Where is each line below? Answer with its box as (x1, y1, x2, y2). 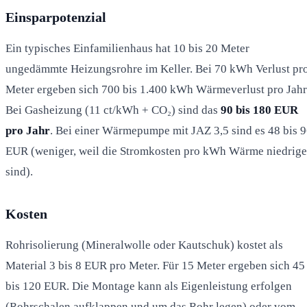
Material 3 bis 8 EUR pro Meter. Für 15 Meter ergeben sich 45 (5, 258, 305, 272)
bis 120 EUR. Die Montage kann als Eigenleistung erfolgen (5, 279, 292, 293)
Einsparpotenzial (5, 9, 106, 25)
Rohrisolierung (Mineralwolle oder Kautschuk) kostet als (5, 238, 283, 251)
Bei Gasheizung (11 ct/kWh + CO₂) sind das (5, 103, 221, 116)
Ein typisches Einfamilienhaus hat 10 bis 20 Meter (5, 41, 249, 55)
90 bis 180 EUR (221, 103, 298, 116)
